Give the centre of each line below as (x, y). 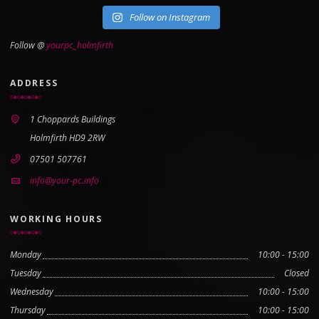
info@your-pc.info (64, 181)
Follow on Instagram (169, 17)
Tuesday (26, 273)
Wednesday (32, 292)
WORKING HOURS (56, 219)
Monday (26, 255)
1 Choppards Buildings (73, 119)
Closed (297, 273)
